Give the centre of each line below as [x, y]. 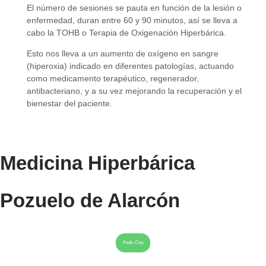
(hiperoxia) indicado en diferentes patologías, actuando [130, 66]
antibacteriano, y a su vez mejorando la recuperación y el [134, 91]
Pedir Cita [133, 243]
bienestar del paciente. [69, 104]
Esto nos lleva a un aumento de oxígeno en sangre [123, 54]
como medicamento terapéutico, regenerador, [113, 79]
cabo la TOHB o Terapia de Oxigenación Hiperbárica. [126, 32]
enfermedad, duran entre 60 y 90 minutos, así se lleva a [132, 20]
